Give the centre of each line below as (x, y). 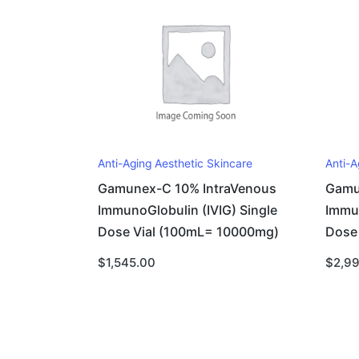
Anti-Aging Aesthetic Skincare (175, 163)
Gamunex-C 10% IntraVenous (187, 189)
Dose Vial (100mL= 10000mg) (188, 232)
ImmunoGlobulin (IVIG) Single (188, 211)
